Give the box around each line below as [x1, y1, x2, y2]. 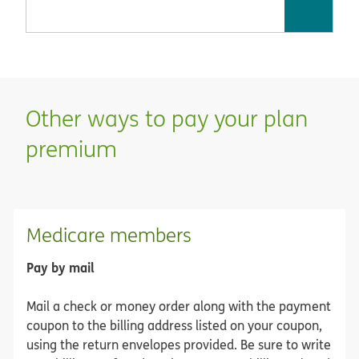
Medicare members [26, 221, 192, 248]
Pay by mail [26, 257, 95, 276]
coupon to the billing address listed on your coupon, [26, 316, 322, 334]
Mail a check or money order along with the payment [26, 296, 331, 315]
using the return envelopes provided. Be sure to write [26, 335, 331, 353]
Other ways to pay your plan [26, 103, 308, 133]
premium [26, 133, 117, 163]
